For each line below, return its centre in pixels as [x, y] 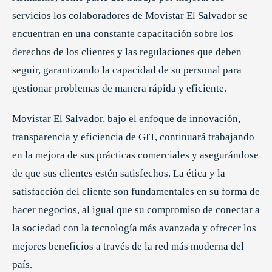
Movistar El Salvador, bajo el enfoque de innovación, [126, 119]
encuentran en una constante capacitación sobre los [123, 34]
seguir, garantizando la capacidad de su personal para [127, 70]
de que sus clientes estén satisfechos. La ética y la [119, 174]
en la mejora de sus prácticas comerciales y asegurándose [135, 155]
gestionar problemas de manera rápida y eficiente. [119, 89]
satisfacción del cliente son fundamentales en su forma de [136, 192]
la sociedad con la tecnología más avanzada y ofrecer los [134, 228]
